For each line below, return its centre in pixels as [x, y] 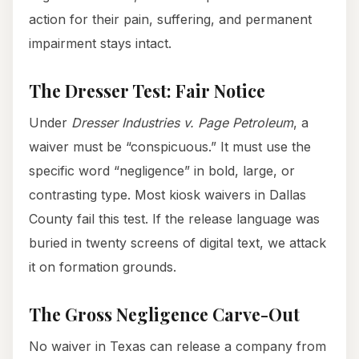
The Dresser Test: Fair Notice [147, 91]
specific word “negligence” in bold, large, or [162, 171]
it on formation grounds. [103, 267]
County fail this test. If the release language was [174, 219]
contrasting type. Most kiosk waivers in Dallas [167, 195]
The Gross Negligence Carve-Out [164, 315]
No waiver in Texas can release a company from [177, 347]
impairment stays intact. [100, 44]
